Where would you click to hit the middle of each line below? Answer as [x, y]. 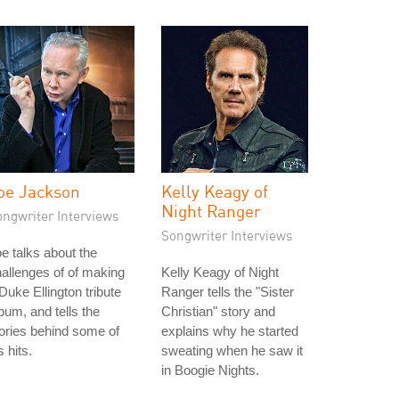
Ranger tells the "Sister [228, 292]
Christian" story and [218, 311]
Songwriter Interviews [227, 235]
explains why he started [230, 331]
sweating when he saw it [232, 350]
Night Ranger [211, 211]
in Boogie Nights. [210, 370]
